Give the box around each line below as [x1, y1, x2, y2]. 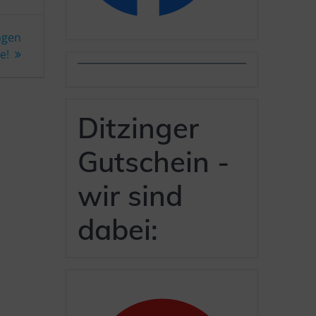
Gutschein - [78, 143, 230, 179]
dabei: [78, 211, 159, 247]
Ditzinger [78, 109, 200, 145]
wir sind [78, 177, 183, 213]
